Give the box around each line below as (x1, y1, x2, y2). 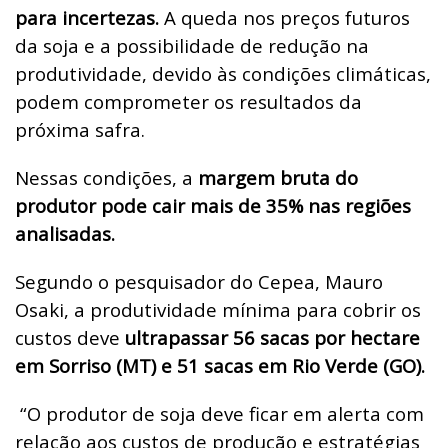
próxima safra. (15, 116, 145, 142)
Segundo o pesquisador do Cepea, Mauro (15, 268, 383, 294)
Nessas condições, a (15, 164, 198, 190)
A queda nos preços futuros (159, 4, 410, 30)
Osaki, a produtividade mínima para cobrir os (15, 296, 421, 322)
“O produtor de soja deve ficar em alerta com (20, 400, 424, 426)
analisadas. (15, 220, 115, 246)
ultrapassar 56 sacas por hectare (125, 324, 420, 350)
